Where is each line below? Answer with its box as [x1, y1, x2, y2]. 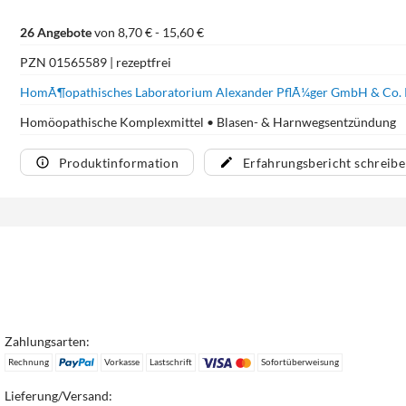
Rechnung [8, 356, 50, 368]
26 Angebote [19, 24, 92, 40]
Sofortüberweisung [261, 356, 340, 368]
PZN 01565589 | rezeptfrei [19, 53, 171, 70]
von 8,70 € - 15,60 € [91, 24, 204, 40]
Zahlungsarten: [5, 333, 91, 350]
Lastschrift [149, 356, 192, 368]
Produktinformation [58, 154, 179, 170]
